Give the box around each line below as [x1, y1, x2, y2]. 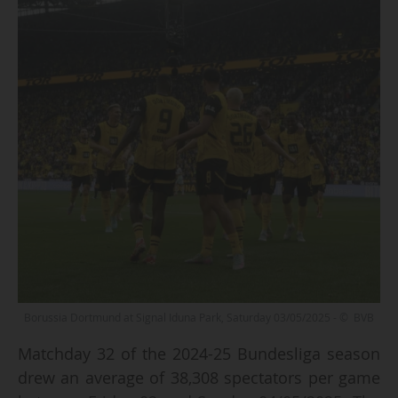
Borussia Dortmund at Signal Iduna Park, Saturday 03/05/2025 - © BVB [24, 310, 374, 326]
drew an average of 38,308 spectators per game [17, 366, 381, 388]
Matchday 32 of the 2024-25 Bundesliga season [17, 342, 381, 364]
